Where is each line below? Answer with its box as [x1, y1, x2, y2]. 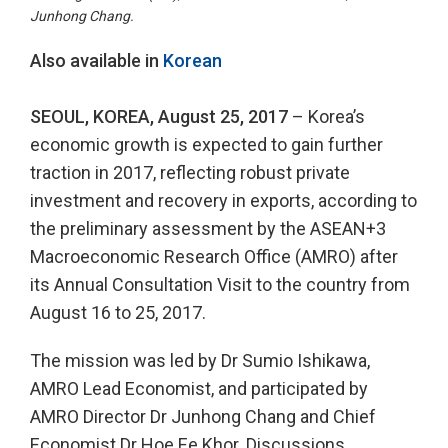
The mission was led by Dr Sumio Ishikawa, [30, 350, 370, 372]
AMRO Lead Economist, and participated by [30, 378, 368, 400]
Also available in [30, 50, 163, 72]
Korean [163, 50, 222, 72]
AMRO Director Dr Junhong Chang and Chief [30, 406, 376, 428]
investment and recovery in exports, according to [30, 190, 417, 212]
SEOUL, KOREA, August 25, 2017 [30, 106, 288, 128]
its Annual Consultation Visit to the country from [30, 274, 410, 296]
